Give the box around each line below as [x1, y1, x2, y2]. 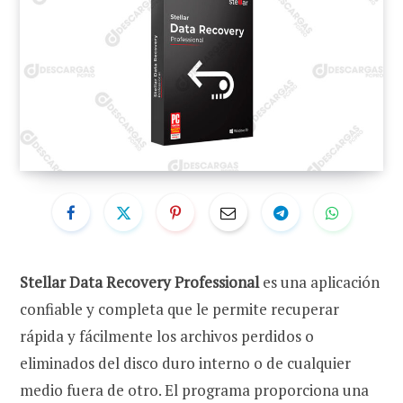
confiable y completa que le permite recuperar [20, 298, 339, 319]
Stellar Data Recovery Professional [20, 271, 259, 292]
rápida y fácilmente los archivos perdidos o [20, 325, 314, 346]
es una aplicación [259, 271, 380, 292]
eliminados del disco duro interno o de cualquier [20, 352, 351, 373]
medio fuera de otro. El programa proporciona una [20, 379, 369, 400]
